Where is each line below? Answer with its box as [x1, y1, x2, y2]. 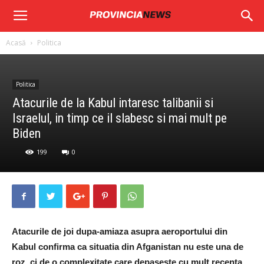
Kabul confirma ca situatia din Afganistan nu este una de [12, 242, 243, 252]
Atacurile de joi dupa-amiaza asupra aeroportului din [12, 226, 227, 236]
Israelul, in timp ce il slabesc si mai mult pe [12, 111, 227, 126]
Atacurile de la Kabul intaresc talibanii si [12, 95, 213, 110]
